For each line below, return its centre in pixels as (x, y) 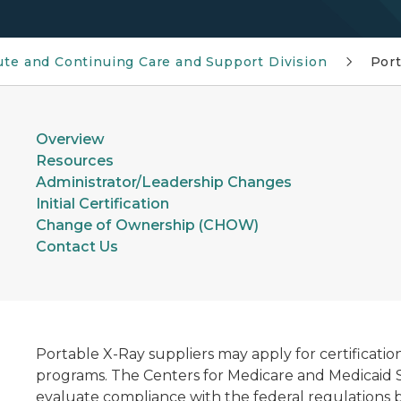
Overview (70, 139)
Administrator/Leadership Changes (163, 182)
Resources (74, 161)
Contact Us (77, 247)
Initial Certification (102, 204)
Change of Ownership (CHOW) (147, 225)
